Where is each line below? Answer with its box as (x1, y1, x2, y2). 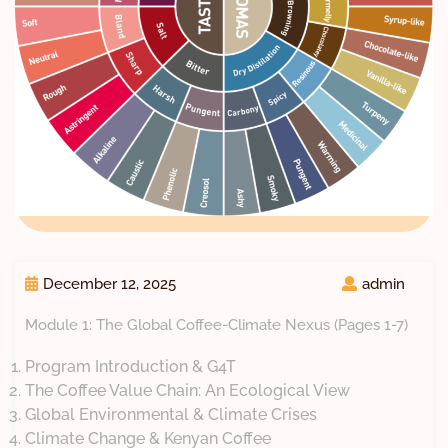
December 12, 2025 (43, 275, 176, 294)
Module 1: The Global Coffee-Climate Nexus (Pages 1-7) (25, 316, 408, 335)
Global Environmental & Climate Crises (25, 405, 317, 425)
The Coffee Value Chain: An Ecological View (25, 381, 350, 401)
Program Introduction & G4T (25, 357, 236, 377)
